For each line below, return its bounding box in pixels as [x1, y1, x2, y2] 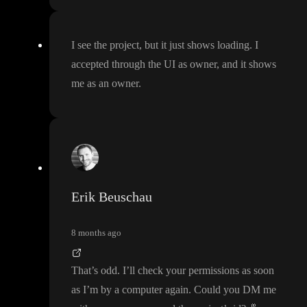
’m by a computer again [86, 284, 188, 296]
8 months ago [71, 228, 121, 238]
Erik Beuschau [71, 189, 152, 205]
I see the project [71, 39, 139, 51]
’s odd [91, 265, 117, 277]
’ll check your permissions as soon [126, 265, 274, 277]
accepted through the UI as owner [71, 58, 217, 71]
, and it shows [217, 58, 276, 71]
